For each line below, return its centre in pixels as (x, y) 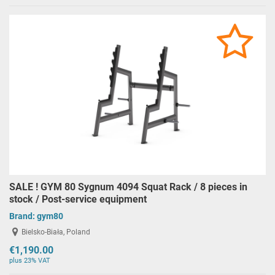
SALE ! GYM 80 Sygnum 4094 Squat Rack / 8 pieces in (128, 187)
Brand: (23, 216)
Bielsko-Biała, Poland (56, 232)
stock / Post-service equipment (78, 199)
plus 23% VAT (30, 260)
